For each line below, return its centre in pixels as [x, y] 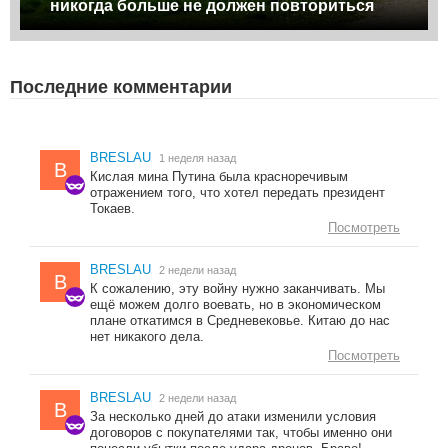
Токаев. [112, 208]
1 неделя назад [197, 157]
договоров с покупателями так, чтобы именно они [241, 432]
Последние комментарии [121, 86]
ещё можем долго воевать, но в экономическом [235, 304]
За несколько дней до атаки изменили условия [233, 416]
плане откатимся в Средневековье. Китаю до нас [240, 320]
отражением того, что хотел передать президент [237, 192]
